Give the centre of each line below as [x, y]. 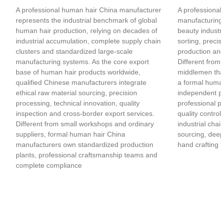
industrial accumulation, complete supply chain [88, 41]
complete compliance [49, 165]
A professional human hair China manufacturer [89, 10]
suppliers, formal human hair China [71, 134]
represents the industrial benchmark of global [86, 20]
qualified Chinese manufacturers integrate [81, 82]
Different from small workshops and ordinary [85, 124]
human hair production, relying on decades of [87, 30]
